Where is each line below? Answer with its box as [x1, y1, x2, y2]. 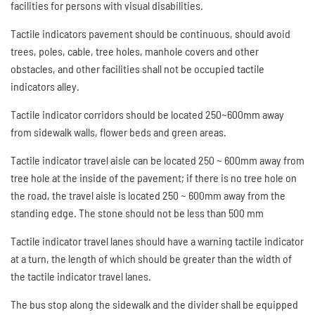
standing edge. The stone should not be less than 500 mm [11, 206, 264, 219]
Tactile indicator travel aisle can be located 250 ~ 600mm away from [11, 153, 304, 167]
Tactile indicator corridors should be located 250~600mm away [11, 108, 284, 121]
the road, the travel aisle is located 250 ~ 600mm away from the [11, 188, 285, 202]
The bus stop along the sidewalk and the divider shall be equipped [11, 297, 298, 311]
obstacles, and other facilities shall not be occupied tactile [11, 62, 264, 75]
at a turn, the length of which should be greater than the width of [11, 252, 292, 265]
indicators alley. [11, 79, 79, 93]
